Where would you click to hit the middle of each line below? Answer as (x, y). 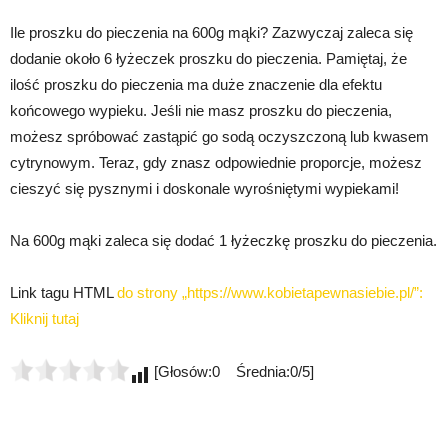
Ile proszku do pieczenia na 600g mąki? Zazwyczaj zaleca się (211, 32)
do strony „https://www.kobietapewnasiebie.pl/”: (270, 292)
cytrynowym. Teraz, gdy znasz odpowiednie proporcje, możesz (216, 162)
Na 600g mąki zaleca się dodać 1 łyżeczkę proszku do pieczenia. (223, 240)
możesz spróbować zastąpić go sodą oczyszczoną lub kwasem (219, 136)
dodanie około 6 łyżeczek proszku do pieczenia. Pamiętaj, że (208, 58)
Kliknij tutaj (44, 318)
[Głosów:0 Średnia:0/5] (232, 371)
